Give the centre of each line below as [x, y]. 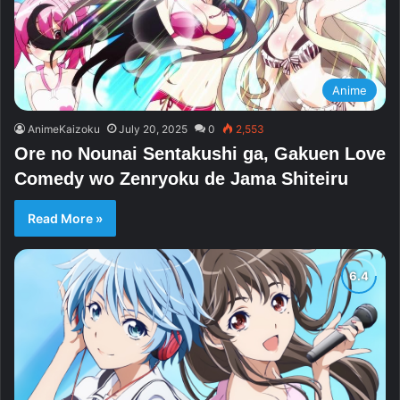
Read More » [65, 219]
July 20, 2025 [153, 129]
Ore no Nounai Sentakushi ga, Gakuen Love [200, 154]
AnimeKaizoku [64, 129]
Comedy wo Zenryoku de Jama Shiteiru [181, 179]
